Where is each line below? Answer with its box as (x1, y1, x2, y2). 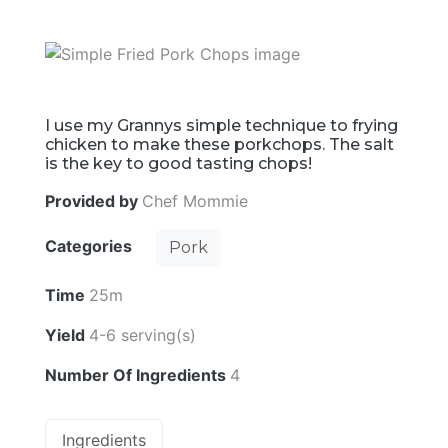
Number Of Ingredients (45, 365, 230, 386)
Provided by (45, 191, 142, 212)
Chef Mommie (142, 191, 248, 212)
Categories (45, 236, 136, 257)
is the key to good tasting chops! (45, 154, 312, 174)
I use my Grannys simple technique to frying (45, 116, 398, 136)
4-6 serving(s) (89, 325, 196, 346)
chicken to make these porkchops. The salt (45, 135, 394, 155)
